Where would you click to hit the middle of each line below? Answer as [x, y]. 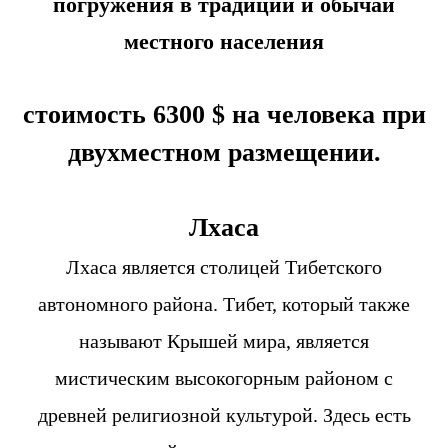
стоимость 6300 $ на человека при [224, 114]
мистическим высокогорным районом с [224, 378]
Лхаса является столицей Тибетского [224, 267]
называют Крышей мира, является [224, 341]
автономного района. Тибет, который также [224, 304]
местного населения [224, 41]
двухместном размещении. [224, 152]
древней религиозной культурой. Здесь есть [224, 415]
